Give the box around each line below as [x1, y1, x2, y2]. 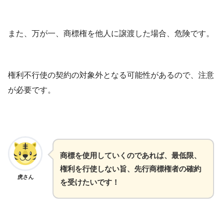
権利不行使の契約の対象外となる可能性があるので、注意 [8, 70, 214, 79]
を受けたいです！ [60, 177, 119, 186]
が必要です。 [8, 85, 55, 94]
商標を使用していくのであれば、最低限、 [60, 151, 201, 160]
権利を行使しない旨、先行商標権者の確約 [60, 164, 201, 173]
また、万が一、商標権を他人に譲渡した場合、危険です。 [8, 29, 214, 38]
